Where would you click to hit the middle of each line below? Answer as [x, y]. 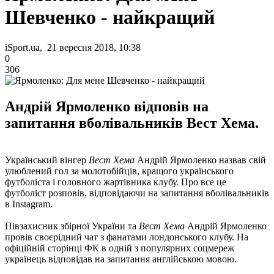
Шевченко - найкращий [110, 17]
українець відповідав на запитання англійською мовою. [121, 259]
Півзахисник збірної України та [72, 226]
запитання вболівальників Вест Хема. [132, 123]
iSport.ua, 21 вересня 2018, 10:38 [73, 47]
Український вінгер [47, 160]
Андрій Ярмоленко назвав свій [200, 160]
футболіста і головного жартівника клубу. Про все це [116, 182]
